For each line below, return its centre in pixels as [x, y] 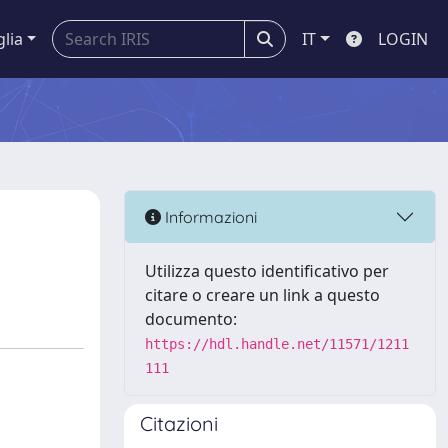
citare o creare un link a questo [262, 295]
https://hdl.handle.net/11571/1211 [277, 344]
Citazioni [179, 423]
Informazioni [209, 216]
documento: [191, 319]
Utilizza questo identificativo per [267, 271]
